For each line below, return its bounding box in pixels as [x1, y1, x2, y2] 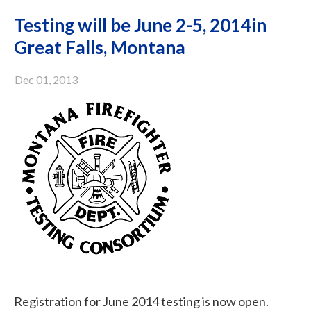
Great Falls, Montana [14, 36, 185, 58]
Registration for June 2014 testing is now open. [14, 294, 269, 309]
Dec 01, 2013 [15, 73, 78, 86]
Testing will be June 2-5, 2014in [14, 14, 267, 36]
